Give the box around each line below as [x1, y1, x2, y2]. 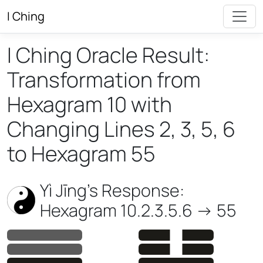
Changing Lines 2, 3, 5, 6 [7, 114, 235, 143]
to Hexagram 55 [7, 139, 156, 168]
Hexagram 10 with [7, 90, 172, 119]
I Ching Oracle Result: [7, 41, 210, 69]
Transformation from [7, 65, 201, 94]
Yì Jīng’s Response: [40, 178, 184, 202]
